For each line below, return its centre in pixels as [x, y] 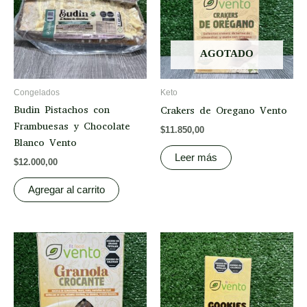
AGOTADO [227, 54]
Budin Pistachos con [62, 110]
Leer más [196, 158]
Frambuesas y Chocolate [72, 126]
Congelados [37, 92]
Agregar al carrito [66, 190]
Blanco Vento [45, 143]
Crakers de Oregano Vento [224, 110]
